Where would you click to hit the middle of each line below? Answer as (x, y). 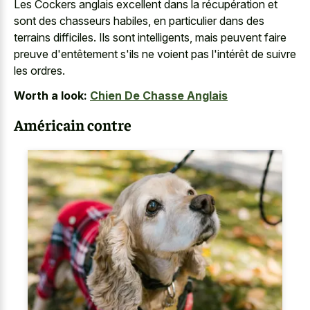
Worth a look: (51, 96)
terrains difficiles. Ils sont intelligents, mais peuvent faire (150, 37)
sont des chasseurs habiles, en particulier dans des (139, 20)
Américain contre (73, 124)
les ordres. (39, 70)
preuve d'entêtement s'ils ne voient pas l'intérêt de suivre (155, 54)
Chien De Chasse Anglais (159, 96)
